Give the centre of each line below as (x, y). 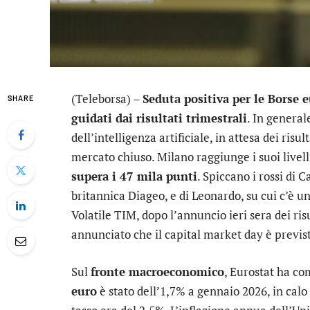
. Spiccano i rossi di (248, 176)
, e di (178, 195)
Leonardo (216, 195)
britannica (100, 195)
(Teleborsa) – (107, 99)
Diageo (146, 195)
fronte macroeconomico (157, 272)
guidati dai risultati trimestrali (159, 118)
